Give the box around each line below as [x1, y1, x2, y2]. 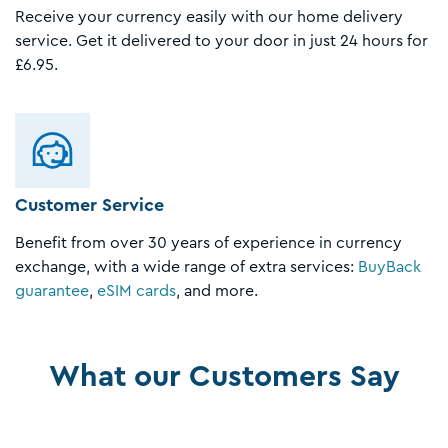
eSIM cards [97, 282, 176, 299]
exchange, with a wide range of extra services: [15, 258, 358, 275]
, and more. [176, 282, 258, 299]
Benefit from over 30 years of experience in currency [15, 234, 402, 251]
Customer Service [15, 196, 169, 214]
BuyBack [358, 258, 421, 275]
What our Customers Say [48, 361, 400, 392]
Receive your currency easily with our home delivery [15, 9, 403, 25]
